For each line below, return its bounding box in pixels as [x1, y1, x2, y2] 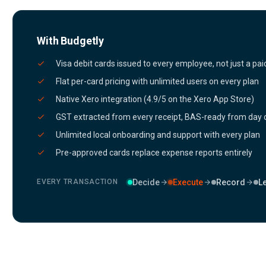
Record [216, 177, 245, 187]
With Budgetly [37, 34, 104, 47]
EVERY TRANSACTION [37, 178, 118, 186]
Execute [172, 177, 203, 187]
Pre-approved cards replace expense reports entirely [56, 148, 253, 157]
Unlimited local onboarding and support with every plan [56, 130, 261, 140]
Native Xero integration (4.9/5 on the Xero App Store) [56, 94, 255, 104]
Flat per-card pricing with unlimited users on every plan [56, 77, 259, 86]
